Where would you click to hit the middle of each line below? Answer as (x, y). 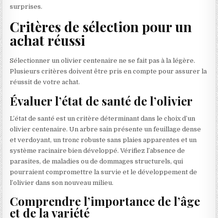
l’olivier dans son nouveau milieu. (62, 182)
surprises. (26, 6)
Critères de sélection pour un (101, 27)
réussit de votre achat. (45, 82)
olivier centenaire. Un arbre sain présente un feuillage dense (106, 129)
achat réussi (48, 40)
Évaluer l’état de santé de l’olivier (101, 100)
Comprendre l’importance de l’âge (105, 201)
